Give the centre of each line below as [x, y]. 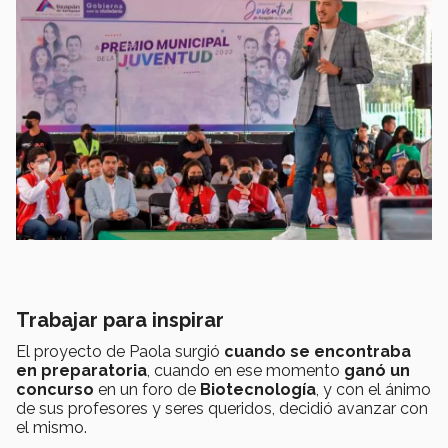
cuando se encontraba [317, 352]
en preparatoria [81, 371]
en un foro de [147, 390]
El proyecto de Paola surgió [120, 352]
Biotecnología [258, 390]
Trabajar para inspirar [120, 320]
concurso [55, 390]
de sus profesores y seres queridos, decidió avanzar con [222, 409]
